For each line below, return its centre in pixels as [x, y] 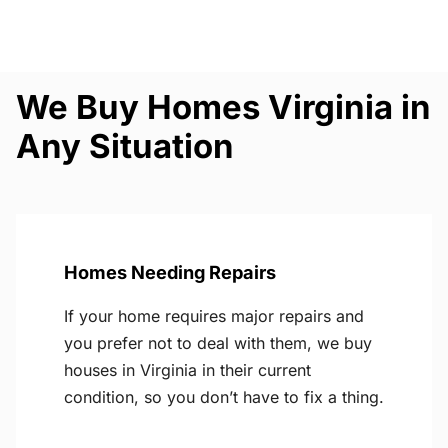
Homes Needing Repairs [170, 272]
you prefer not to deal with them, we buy [218, 343]
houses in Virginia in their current [187, 370]
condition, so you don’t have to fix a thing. [224, 397]
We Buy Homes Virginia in [223, 107]
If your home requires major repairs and [214, 316]
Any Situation [125, 146]
